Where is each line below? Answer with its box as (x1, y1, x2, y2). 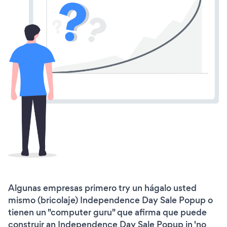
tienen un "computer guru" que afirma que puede (8, 206, 207, 218)
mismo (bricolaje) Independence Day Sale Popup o (8, 194, 213, 206)
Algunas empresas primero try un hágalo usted (8, 181, 197, 194)
